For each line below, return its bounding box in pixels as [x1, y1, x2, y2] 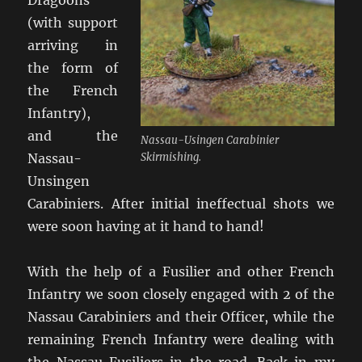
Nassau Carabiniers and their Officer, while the [27, 308, 335, 325]
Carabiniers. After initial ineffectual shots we [27, 195, 335, 212]
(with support [27, 14, 118, 31]
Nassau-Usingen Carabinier [140, 133, 279, 147]
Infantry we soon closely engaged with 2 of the [27, 285, 335, 302]
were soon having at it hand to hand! [27, 217, 265, 234]
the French [27, 82, 118, 99]
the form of [27, 59, 118, 76]
